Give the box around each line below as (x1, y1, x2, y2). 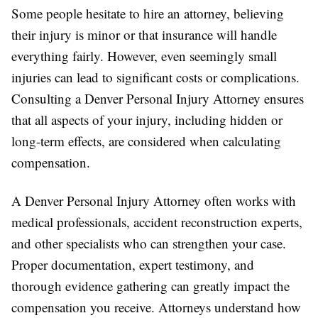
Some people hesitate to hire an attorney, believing (11, 4, 284, 22)
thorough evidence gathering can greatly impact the (11, 276, 290, 295)
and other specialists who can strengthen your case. (11, 234, 286, 252)
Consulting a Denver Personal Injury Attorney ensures (11, 89, 304, 107)
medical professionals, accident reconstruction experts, (11, 212, 302, 231)
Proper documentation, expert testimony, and (11, 255, 254, 273)
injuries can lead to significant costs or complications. (11, 67, 300, 86)
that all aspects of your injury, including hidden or (11, 110, 283, 128)
